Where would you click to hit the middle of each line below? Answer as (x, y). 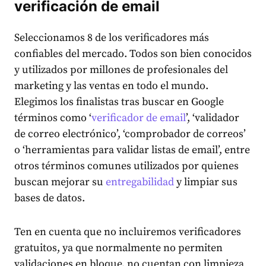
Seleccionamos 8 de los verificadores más (112, 38)
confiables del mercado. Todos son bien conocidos (133, 54)
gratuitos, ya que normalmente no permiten (118, 248)
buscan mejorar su (60, 182)
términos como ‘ (53, 118)
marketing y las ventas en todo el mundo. (111, 86)
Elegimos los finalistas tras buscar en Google (119, 102)
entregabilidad (140, 182)
